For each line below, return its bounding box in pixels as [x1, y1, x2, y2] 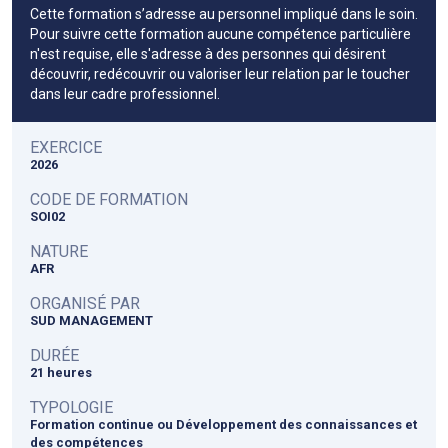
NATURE [30, 241, 88, 261]
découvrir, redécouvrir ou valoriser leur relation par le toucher [30, 65, 410, 82]
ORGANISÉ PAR [30, 293, 140, 313]
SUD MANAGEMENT [30, 312, 153, 328]
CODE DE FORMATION [30, 189, 188, 209]
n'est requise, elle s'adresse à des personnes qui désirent [30, 45, 386, 62]
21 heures [30, 364, 92, 380]
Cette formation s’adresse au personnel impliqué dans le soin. [30, 5, 418, 22]
